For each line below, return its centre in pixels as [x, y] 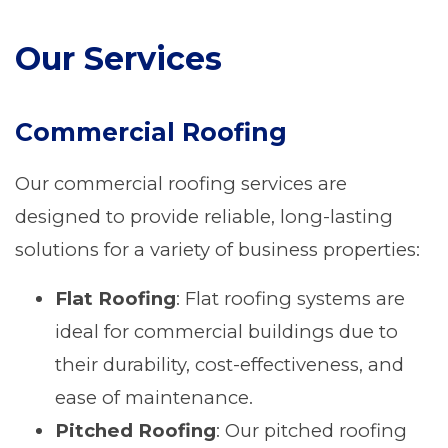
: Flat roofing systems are [290, 298]
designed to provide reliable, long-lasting [204, 216]
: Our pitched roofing [311, 430]
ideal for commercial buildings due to [226, 331]
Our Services [118, 58]
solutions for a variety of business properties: [217, 249]
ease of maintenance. [154, 397]
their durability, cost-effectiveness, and [229, 364]
